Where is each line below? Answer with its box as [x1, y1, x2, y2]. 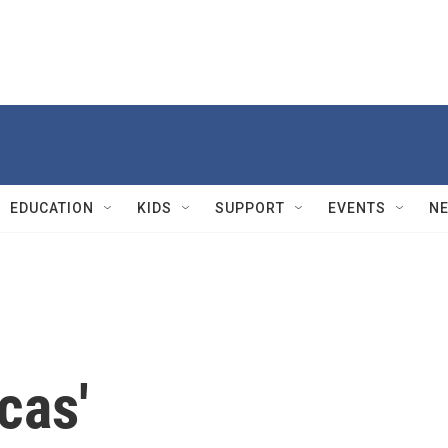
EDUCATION [10, 200, 94, 216]
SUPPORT [215, 200, 285, 216]
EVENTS [328, 200, 386, 216]
